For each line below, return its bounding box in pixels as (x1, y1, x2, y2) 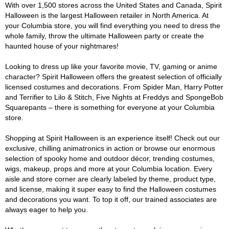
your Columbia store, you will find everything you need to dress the (5, 21, 220, 30)
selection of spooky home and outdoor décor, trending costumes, (5, 154, 215, 163)
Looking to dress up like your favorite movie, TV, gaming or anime (5, 62, 217, 71)
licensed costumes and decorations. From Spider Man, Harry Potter (5, 83, 223, 91)
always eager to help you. (5, 205, 88, 214)
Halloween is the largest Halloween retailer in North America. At (5, 11, 209, 19)
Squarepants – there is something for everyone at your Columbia (5, 103, 215, 111)
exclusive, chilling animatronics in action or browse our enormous (5, 144, 215, 152)
